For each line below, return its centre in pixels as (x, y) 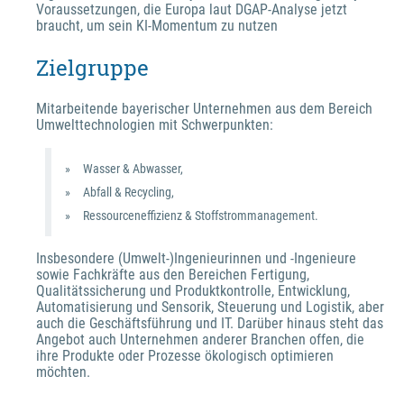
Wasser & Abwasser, (133, 168)
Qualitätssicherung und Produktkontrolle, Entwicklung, (193, 290)
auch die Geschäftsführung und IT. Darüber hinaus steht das (210, 323)
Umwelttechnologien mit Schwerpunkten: (155, 124)
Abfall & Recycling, (129, 192)
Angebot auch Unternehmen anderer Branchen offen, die (200, 339)
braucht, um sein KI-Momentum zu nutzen (157, 25)
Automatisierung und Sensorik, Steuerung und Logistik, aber (210, 307)
